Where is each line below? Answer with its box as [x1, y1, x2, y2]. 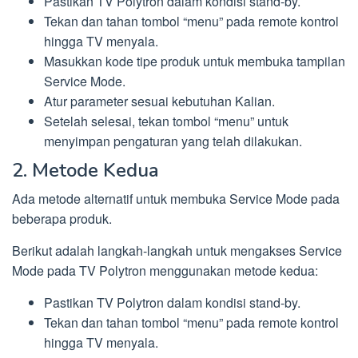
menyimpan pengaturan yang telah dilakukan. [44, 131, 302, 150]
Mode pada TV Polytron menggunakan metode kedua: [12, 261, 318, 280]
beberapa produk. [12, 209, 112, 229]
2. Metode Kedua [12, 157, 159, 184]
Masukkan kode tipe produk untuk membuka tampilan [44, 51, 345, 70]
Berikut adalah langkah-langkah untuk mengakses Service [12, 241, 342, 261]
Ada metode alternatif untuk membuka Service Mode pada [12, 189, 340, 209]
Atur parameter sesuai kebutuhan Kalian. [44, 91, 275, 110]
